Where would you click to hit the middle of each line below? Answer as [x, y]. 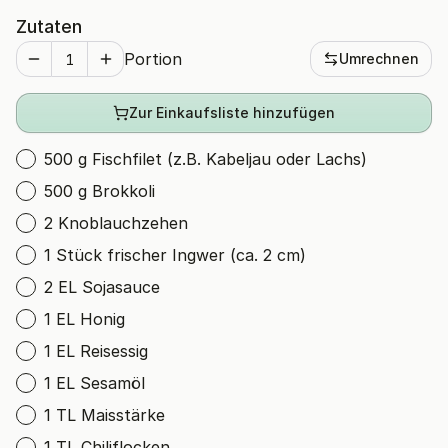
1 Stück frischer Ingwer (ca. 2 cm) [175, 255]
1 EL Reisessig [96, 351]
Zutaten [49, 26]
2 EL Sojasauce [102, 287]
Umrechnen [379, 58]
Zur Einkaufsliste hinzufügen [232, 112]
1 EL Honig [84, 319]
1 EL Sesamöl [94, 383]
